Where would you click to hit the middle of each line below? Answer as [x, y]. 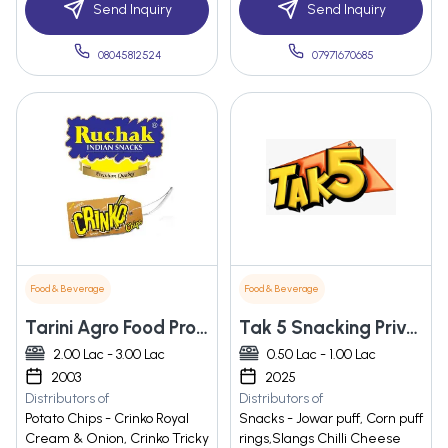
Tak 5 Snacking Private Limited [412, 328]
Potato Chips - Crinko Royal [107, 419]
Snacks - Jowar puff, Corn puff [331, 419]
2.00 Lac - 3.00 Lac [109, 355]
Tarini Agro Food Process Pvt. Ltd [202, 328]
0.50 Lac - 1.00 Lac [321, 355]
